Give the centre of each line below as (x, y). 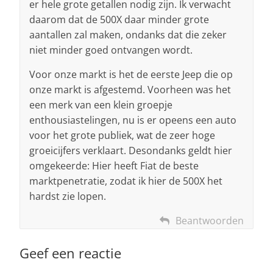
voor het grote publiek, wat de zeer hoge (122, 136)
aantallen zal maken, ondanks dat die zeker (128, 35)
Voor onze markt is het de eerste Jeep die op (131, 75)
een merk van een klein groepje (101, 105)
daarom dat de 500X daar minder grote (119, 20)
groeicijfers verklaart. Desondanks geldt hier (131, 151)
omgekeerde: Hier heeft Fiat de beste (114, 166)
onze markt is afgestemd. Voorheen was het (130, 90)
